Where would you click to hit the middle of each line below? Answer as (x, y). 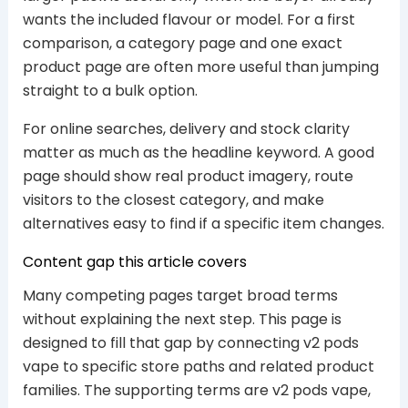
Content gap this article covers (134, 261)
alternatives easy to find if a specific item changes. (203, 223)
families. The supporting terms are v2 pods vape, (196, 390)
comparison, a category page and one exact (182, 43)
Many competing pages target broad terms (180, 295)
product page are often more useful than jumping (200, 66)
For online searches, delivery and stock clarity (186, 128)
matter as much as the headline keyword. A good (198, 152)
